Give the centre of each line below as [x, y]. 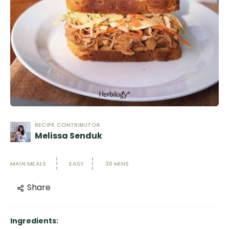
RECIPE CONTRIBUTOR [67, 125]
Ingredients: [34, 221]
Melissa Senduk [68, 136]
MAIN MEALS [28, 164]
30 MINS [117, 164]
